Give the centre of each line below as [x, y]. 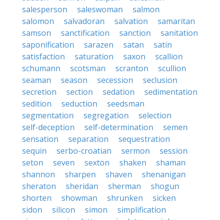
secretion [39, 92]
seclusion [160, 80]
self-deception [48, 127]
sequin [34, 151]
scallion [169, 56]
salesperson [45, 9]
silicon [64, 210]
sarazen [99, 45]
